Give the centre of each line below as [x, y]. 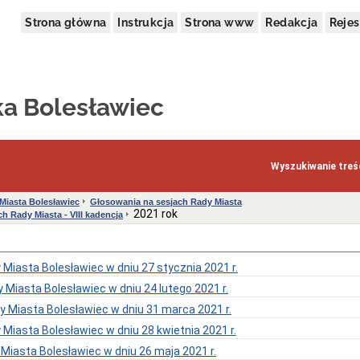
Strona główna [66, 22]
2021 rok [155, 214]
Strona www [220, 22]
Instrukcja [146, 22]
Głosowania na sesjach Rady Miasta [166, 202]
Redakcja [292, 22]
